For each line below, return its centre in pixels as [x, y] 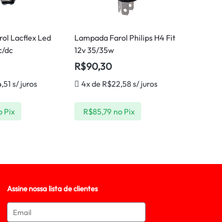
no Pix [124, 111]
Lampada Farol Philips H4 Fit [125, 38]
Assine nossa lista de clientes [52, 189]
